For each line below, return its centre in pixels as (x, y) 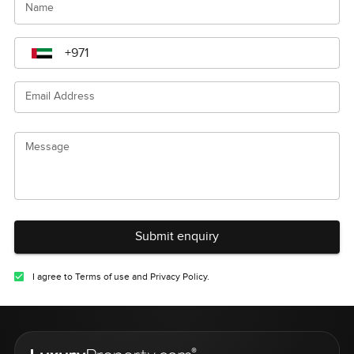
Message (47, 147)
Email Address (60, 97)
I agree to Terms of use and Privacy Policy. (121, 277)
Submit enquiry (177, 237)
